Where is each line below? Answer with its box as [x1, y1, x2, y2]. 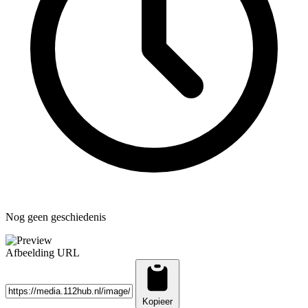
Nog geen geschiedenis [5, 210, 106, 223]
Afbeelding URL [5, 246, 80, 258]
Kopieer [142, 296, 173, 307]
